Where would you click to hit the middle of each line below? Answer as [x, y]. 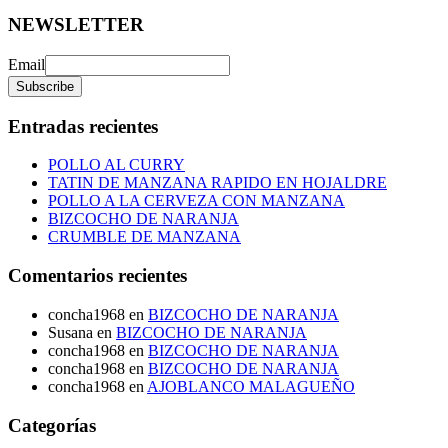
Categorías [52, 425]
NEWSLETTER [76, 25]
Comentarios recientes [97, 276]
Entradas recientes [83, 126]
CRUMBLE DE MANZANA [144, 237]
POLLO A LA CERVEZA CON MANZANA [196, 201]
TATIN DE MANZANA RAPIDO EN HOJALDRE [217, 183]
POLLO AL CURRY [116, 165]
